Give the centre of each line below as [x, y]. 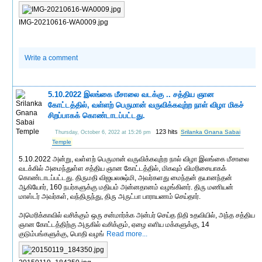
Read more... [127, 234]
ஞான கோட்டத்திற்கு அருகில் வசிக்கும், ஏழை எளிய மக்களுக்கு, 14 [114, 224]
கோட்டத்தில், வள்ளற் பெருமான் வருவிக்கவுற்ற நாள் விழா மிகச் [146, 105]
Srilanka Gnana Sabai [211, 132]
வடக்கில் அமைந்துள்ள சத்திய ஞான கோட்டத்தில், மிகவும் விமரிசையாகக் [123, 168]
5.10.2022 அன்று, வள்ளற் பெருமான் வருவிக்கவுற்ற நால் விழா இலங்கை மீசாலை [134, 159]
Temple [62, 142]
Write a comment [51, 58]
